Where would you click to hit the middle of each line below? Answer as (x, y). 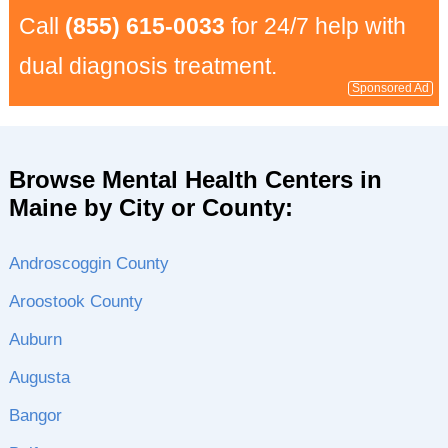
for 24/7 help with (315, 26)
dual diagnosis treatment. (147, 66)
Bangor (35, 415)
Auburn (35, 339)
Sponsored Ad (391, 88)
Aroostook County (75, 301)
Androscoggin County (88, 263)
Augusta (39, 377)
